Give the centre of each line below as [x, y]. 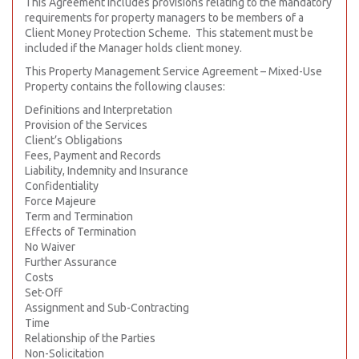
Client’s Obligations [74, 140]
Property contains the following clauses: [125, 87]
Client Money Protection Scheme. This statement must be [169, 33]
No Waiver [50, 247]
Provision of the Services [86, 125]
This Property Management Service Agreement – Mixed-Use [173, 71]
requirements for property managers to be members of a [164, 18]
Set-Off [44, 292]
